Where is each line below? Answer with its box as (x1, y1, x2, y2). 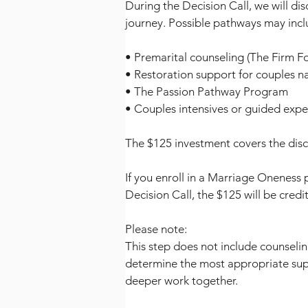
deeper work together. (125, 273, 238, 287)
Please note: (125, 221, 187, 236)
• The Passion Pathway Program (125, 84, 288, 98)
